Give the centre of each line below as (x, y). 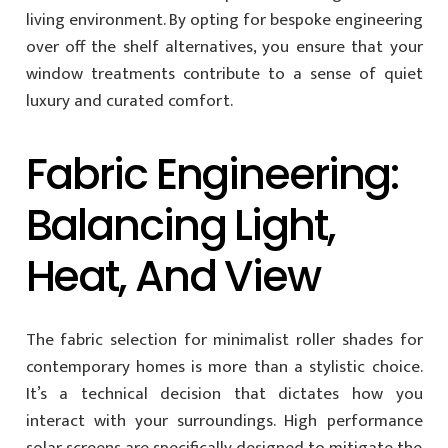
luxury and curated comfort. (129, 100)
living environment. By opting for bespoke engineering (224, 19)
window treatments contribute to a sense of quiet (224, 73)
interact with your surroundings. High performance (224, 421)
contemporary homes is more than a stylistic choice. (224, 367)
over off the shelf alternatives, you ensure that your (224, 46)
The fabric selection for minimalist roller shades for (224, 340)
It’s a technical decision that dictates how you (224, 394)
